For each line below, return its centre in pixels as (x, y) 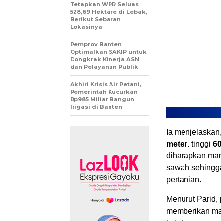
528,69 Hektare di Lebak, (109, 12)
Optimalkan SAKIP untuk (108, 52)
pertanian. (184, 180)
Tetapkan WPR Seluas (104, 5)
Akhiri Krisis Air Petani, (106, 85)
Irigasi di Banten (96, 107)
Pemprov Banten (96, 45)
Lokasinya (86, 27)
